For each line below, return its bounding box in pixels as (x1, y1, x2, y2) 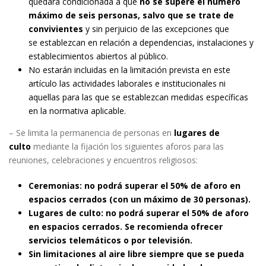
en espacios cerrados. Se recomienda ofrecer (28, 221, 223, 232)
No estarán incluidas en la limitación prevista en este (28, 64, 230, 75)
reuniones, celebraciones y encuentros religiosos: (9, 154, 198, 166)
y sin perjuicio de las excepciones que (83, 23, 229, 34)
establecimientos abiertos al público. (28, 50, 168, 62)
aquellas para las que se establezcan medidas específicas (28, 91, 248, 103)
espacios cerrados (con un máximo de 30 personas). (28, 194, 251, 205)
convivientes (28, 23, 83, 34)
